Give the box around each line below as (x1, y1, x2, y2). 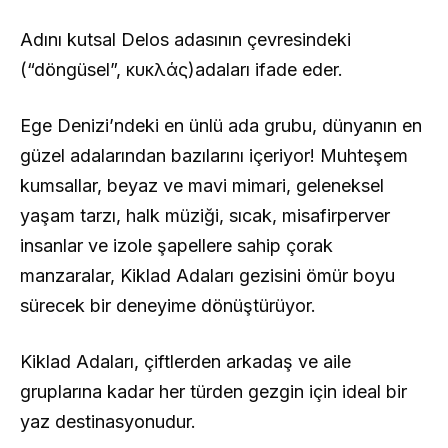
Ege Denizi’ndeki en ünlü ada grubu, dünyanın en (20, 115, 422, 137)
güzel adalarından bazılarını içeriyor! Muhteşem (20, 145, 408, 167)
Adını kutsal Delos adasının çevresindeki (20, 29, 351, 51)
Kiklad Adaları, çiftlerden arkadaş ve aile (20, 351, 351, 373)
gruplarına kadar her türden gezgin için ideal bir (20, 381, 407, 403)
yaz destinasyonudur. (20, 411, 196, 433)
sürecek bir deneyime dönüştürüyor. (20, 295, 316, 317)
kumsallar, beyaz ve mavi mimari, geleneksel (20, 175, 384, 197)
